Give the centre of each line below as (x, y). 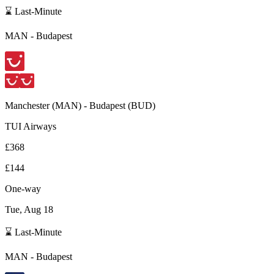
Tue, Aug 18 (29, 209)
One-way (23, 188)
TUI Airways (31, 126)
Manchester (27, 105)
